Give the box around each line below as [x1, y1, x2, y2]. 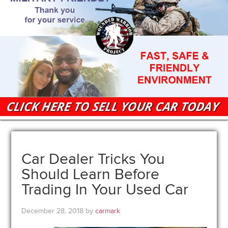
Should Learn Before [21, 164, 160, 184]
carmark [95, 206, 121, 215]
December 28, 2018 [21, 206, 84, 215]
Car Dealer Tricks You [21, 149, 165, 168]
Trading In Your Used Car [21, 180, 189, 199]
